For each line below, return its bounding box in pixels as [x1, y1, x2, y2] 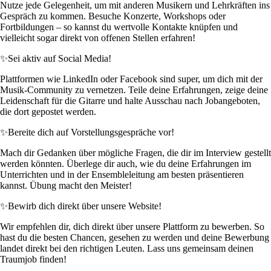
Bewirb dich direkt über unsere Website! [8, 201, 162, 212]
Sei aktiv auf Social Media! [8, 53, 111, 64]
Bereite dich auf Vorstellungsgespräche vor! [8, 127, 174, 138]
